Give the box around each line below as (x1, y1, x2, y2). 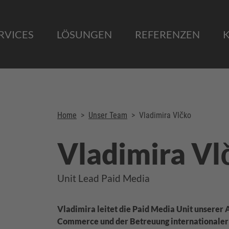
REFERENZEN (135, 28, 200, 40)
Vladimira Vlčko (139, 110, 191, 120)
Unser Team (88, 110, 127, 120)
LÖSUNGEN (57, 28, 112, 40)
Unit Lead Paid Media (57, 173, 150, 184)
